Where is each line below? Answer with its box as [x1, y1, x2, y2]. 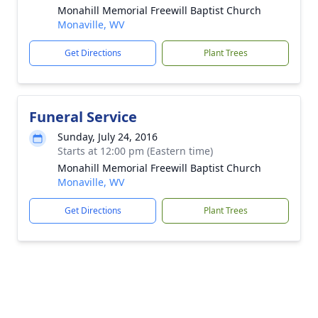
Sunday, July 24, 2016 [57, 130, 158, 143]
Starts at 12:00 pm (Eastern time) [57, 144, 213, 158]
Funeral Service [29, 107, 137, 126]
